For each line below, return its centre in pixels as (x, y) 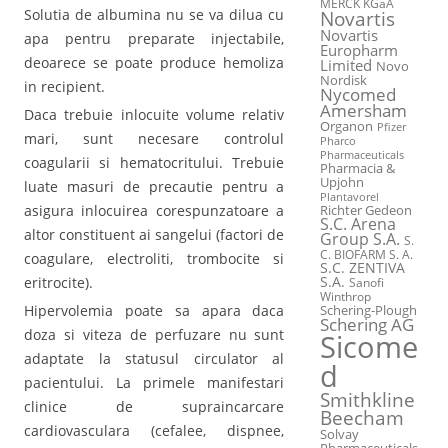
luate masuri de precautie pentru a (154, 187)
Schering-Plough (368, 311)
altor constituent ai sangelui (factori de (154, 235)
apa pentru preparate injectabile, (154, 38)
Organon (346, 127)
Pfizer (391, 127)
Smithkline (367, 400)
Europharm (358, 50)
